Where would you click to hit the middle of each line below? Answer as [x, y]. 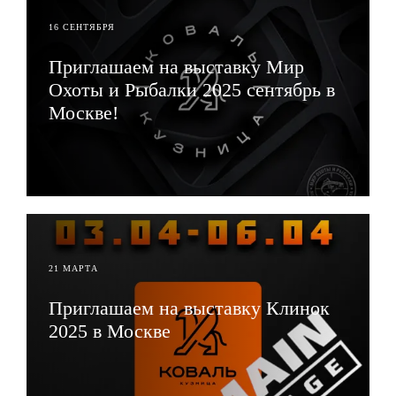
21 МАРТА [73, 268]
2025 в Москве [110, 331]
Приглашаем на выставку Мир [176, 67]
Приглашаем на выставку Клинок [189, 308]
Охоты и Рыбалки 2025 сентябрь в [192, 90]
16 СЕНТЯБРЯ [82, 27]
